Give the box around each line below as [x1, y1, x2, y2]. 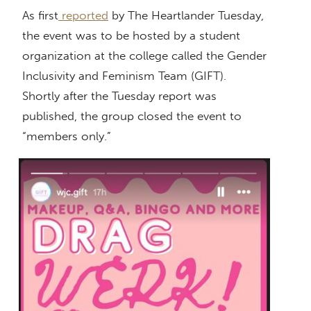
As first [22, 8, 58, 22]
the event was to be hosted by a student [22, 28, 240, 42]
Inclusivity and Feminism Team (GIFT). [22, 68, 226, 83]
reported [58, 8, 108, 22]
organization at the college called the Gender [22, 48, 267, 62]
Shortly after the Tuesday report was [22, 88, 217, 103]
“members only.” [22, 128, 111, 143]
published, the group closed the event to [22, 108, 242, 123]
